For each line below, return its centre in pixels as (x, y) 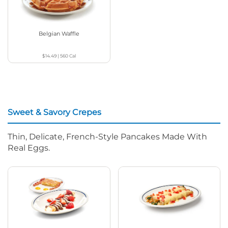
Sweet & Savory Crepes (54, 112)
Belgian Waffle (59, 34)
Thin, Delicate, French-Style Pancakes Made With (107, 137)
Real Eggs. (29, 148)
